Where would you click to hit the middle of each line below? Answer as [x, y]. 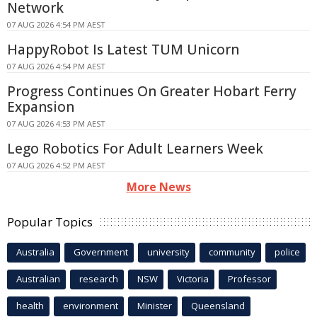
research [99, 279]
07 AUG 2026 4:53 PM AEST [56, 124]
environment [91, 306]
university [168, 252]
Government [101, 252]
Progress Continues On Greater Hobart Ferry [152, 92]
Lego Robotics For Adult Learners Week [135, 149]
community [232, 252]
